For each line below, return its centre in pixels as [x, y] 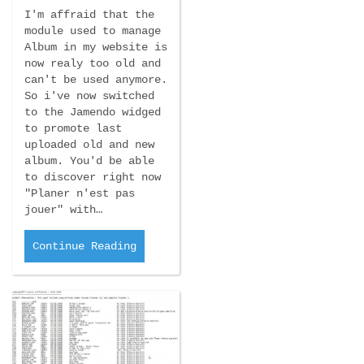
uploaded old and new [89, 144]
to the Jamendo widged [93, 112]
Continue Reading [84, 246]
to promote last [73, 128]
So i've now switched [89, 95]
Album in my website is [96, 47]
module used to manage [93, 30]
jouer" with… [63, 209]
